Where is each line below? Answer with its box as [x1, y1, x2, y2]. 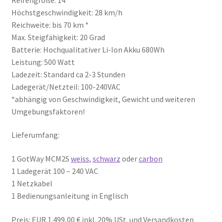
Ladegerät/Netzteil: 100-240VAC [11, 81, 120, 92]
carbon [138, 154, 163, 164]
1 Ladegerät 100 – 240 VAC [11, 166, 98, 176]
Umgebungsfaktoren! [11, 106, 85, 116]
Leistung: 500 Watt [11, 56, 75, 67]
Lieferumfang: [11, 130, 59, 140]
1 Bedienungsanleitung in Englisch [11, 191, 128, 201]
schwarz [92, 154, 120, 164]
